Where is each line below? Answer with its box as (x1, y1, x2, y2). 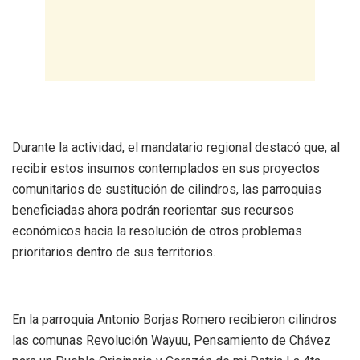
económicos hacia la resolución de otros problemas (12, 223, 302, 239)
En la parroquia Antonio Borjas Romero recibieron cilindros (12, 311, 337, 327)
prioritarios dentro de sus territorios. (12, 243, 215, 260)
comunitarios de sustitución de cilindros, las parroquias (12, 181, 321, 197)
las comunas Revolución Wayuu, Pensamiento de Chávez (12, 332, 331, 348)
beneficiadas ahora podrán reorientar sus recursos (12, 202, 294, 218)
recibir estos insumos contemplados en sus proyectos (12, 160, 320, 176)
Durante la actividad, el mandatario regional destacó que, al (12, 139, 340, 155)
